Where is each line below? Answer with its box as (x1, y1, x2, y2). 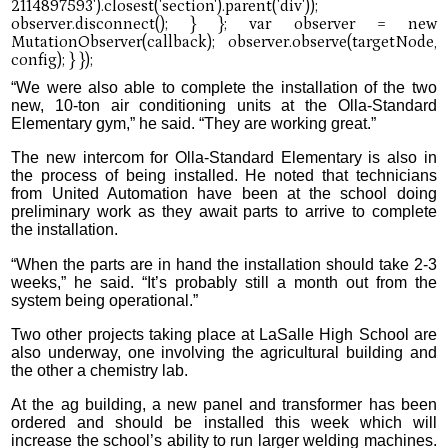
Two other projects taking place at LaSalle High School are (11, 326, 437, 344)
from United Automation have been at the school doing (11, 185, 437, 203)
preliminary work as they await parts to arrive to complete (11, 203, 437, 221)
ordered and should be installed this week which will (11, 414, 437, 432)
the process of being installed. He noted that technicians (11, 167, 437, 185)
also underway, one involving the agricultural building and (11, 344, 437, 362)
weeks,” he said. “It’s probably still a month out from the (11, 273, 437, 291)
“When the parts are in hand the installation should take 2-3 (11, 255, 437, 273)
